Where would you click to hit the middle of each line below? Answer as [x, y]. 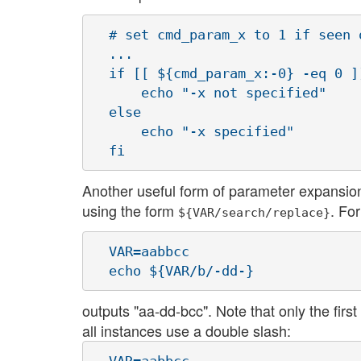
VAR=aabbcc [141, 251]
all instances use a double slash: [187, 331]
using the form [130, 211]
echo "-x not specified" [210, 92]
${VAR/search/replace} [254, 213]
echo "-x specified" [193, 131]
